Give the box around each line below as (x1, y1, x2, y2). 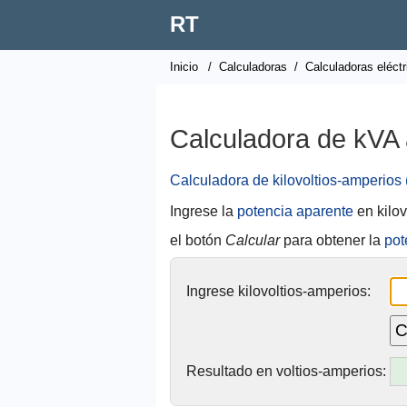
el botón (170, 233, 225, 248)
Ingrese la (170, 203, 237, 219)
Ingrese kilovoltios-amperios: (186, 283, 371, 299)
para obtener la (280, 233, 384, 248)
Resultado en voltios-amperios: (186, 363, 386, 379)
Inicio (170, 60, 198, 74)
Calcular (225, 233, 280, 248)
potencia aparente (237, 203, 353, 219)
